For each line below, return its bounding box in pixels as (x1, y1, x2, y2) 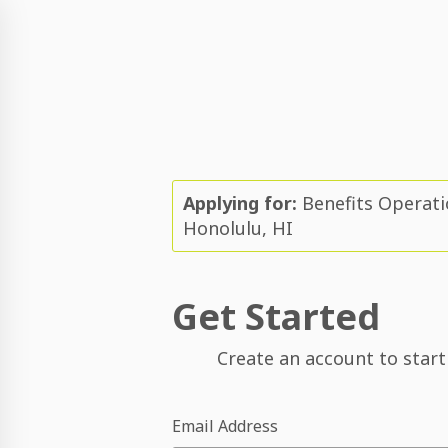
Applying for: (183, 191, 298, 215)
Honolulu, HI (183, 216, 294, 240)
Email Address (172, 415, 279, 437)
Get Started (172, 292, 381, 341)
